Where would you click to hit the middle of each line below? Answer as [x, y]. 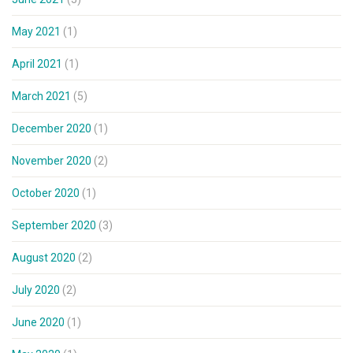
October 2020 [46, 193]
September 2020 [54, 226]
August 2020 [44, 258]
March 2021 [41, 97]
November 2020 [52, 161]
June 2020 [38, 323]
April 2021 [37, 64]
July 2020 [36, 290]
